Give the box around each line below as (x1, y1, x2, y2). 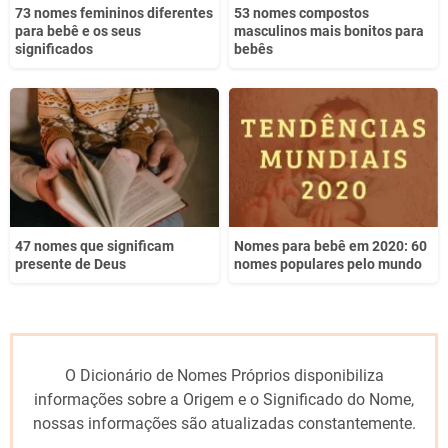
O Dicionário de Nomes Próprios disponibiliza (64, 366, 384, 386)
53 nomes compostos (234, 4, 369, 21)
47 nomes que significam (15, 238, 174, 255)
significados (15, 40, 93, 57)
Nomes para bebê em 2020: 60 (234, 238, 427, 255)
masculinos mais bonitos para (234, 22, 424, 39)
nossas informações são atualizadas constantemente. (32, 414, 416, 434)
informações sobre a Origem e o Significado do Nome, (34, 390, 414, 410)
